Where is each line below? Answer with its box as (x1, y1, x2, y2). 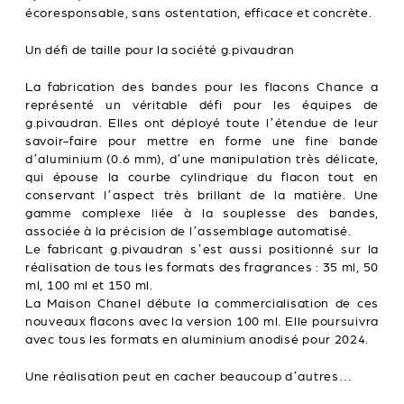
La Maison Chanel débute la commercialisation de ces (25, 297, 379, 311)
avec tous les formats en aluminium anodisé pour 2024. (25, 333, 370, 347)
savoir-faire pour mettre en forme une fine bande (25, 134, 379, 149)
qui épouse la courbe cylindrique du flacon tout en (25, 170, 379, 185)
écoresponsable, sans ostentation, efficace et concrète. (25, 6, 372, 21)
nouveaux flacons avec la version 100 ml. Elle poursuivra (25, 315, 379, 329)
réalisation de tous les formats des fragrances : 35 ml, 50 (25, 261, 379, 275)
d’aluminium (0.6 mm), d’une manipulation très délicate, (25, 152, 379, 167)
